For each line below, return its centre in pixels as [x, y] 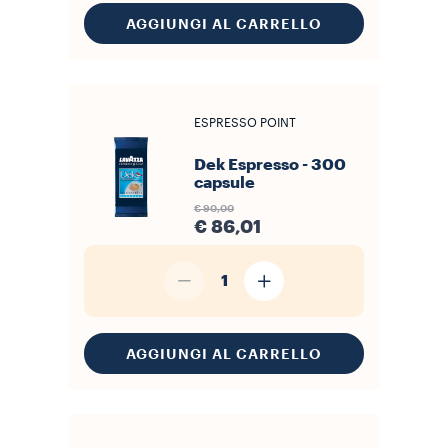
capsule [224, 183]
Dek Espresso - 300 [270, 165]
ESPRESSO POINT [245, 123]
